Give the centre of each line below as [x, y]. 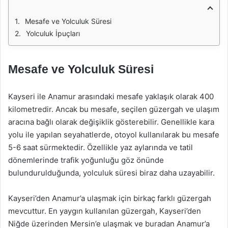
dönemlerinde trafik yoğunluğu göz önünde [86, 160]
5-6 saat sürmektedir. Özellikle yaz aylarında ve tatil [101, 147]
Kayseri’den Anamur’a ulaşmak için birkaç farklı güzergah [110, 198]
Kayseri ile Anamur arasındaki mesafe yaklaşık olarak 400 [111, 96]
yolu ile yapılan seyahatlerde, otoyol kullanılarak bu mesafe [114, 135]
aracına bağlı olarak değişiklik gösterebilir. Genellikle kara [111, 122]
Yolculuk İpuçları [53, 33]
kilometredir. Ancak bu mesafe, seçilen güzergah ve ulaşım [114, 109]
